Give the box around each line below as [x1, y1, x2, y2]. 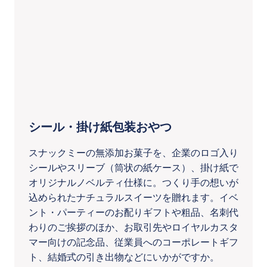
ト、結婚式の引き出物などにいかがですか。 [29, 250, 219, 264]
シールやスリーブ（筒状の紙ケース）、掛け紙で [29, 161, 238, 175]
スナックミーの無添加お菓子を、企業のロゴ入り [29, 146, 238, 160]
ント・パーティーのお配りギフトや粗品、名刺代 [29, 206, 238, 219]
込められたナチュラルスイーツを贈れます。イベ [29, 191, 238, 204]
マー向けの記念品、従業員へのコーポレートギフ [29, 235, 238, 249]
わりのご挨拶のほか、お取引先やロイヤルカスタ [29, 221, 238, 234]
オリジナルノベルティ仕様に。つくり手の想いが [29, 176, 238, 190]
